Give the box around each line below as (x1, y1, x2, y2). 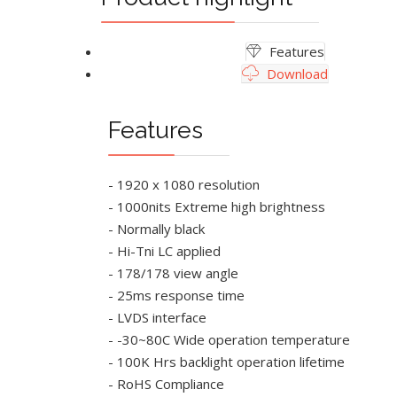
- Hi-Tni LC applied (108, 241, 222, 260)
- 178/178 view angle (108, 263, 239, 282)
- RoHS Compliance (108, 374, 225, 393)
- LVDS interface (108, 307, 207, 326)
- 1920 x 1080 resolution (108, 175, 261, 193)
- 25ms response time (108, 285, 245, 304)
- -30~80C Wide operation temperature (108, 330, 351, 348)
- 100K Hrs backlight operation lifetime (108, 352, 346, 370)
